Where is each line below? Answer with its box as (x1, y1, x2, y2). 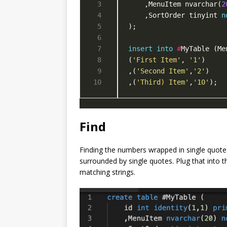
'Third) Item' (136, 78, 189, 86)
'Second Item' (136, 66, 189, 75)
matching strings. (80, 167, 135, 177)
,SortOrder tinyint (128, 11, 221, 19)
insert (128, 44, 153, 53)
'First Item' (132, 55, 181, 64)
